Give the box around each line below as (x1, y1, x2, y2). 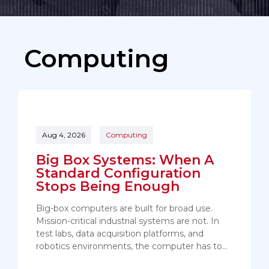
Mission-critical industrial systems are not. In (36, 216, 219, 227)
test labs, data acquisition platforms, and (36, 228, 204, 240)
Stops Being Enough (36, 178, 180, 195)
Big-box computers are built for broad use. (36, 203, 213, 214)
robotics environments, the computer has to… (36, 241, 228, 252)
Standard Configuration (36, 165, 201, 182)
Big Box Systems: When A (36, 152, 214, 169)
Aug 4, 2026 (42, 130, 85, 140)
